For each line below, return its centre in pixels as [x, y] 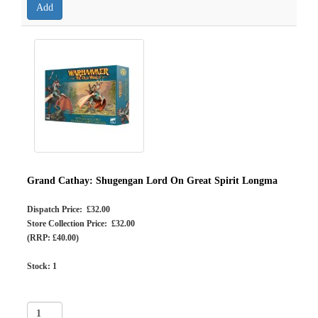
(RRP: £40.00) [53, 238]
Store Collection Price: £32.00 [81, 224]
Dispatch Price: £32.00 [68, 209]
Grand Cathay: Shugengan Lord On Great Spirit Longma [152, 181]
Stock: [40, 266]
